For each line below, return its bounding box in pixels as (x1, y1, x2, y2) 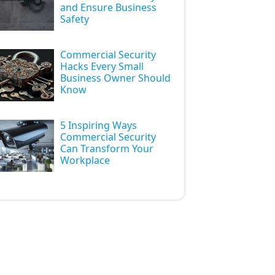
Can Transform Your (60, 142, 154, 155)
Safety (60, 12, 90, 26)
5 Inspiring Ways (60, 118, 137, 132)
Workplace (60, 153, 110, 167)
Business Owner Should (60, 71, 171, 85)
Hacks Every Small (60, 60, 144, 73)
